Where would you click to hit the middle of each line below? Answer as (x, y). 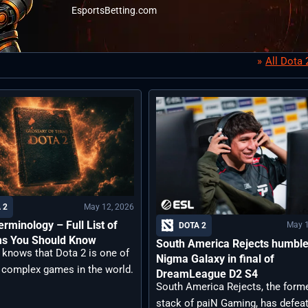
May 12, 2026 (109, 207)
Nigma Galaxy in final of (215, 258)
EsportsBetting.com (114, 10)
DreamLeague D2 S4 (207, 274)
